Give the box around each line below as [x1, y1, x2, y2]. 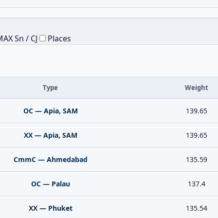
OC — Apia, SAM [23, 106, 78, 115]
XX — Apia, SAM [23, 130, 77, 140]
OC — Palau [31, 179, 70, 188]
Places [46, 33, 71, 44]
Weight [184, 83, 208, 92]
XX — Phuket [28, 203, 73, 213]
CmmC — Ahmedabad [13, 155, 88, 164]
